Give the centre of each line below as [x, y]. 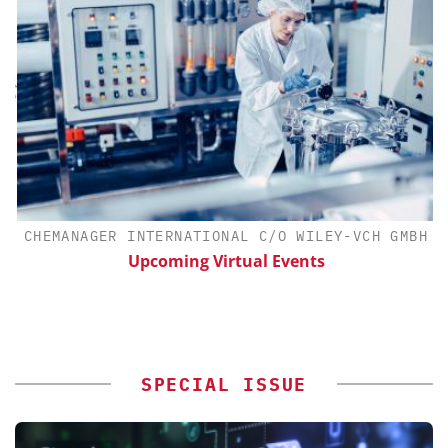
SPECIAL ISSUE [224, 385]
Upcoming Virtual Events [224, 261]
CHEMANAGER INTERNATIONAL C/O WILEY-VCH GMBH [224, 236]
